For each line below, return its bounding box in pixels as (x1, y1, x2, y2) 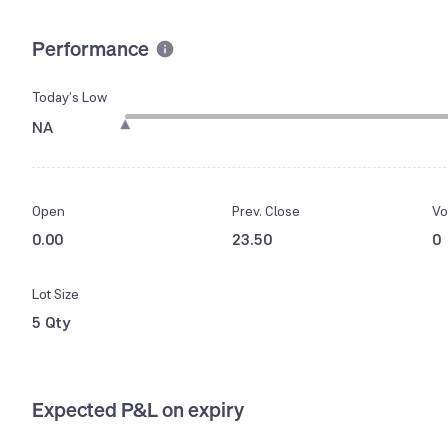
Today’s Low (32, 88, 107, 107)
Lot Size (32, 285, 79, 304)
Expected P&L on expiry (32, 396, 244, 424)
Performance (32, 34, 149, 62)
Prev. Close (232, 202, 300, 221)
